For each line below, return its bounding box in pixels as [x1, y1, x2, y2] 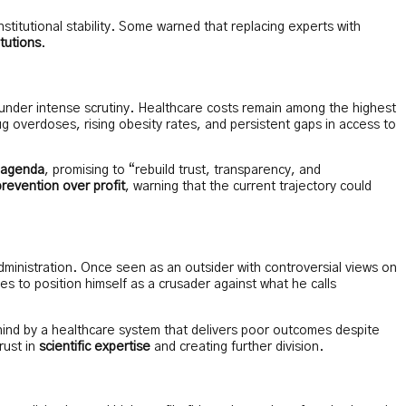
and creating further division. [150, 340, 324, 353]
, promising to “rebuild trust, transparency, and [44, 164, 321, 178]
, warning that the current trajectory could [125, 180, 372, 194]
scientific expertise [39, 340, 150, 353]
